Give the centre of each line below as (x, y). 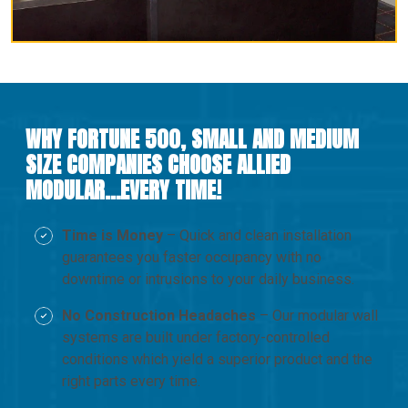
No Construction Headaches (159, 315)
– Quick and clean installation (257, 235)
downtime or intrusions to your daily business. (208, 279)
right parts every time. (131, 381)
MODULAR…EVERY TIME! (123, 190)
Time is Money (112, 235)
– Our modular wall (317, 315)
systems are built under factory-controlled (196, 337)
